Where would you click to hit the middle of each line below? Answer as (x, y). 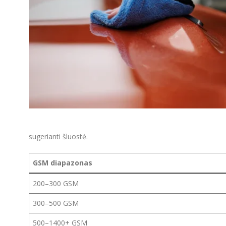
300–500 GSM (56, 203)
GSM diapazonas (63, 163)
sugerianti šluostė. (58, 137)
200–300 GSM (56, 184)
